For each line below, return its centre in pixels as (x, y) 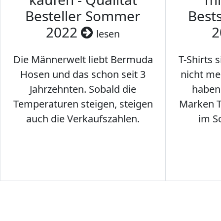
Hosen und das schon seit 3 (83, 74)
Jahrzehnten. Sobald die (83, 89)
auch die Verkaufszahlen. (83, 119)
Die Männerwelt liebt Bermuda (83, 60)
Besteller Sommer (83, 16)
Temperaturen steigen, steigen (83, 104)
